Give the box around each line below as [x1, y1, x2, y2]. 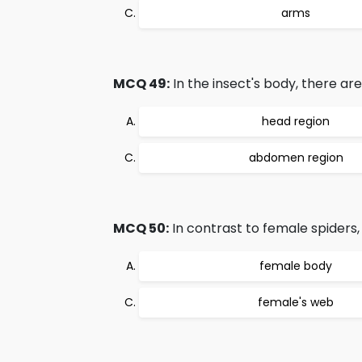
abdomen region [248, 149, 343, 166]
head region [262, 113, 330, 129]
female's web [258, 294, 334, 310]
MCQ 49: [113, 74, 170, 93]
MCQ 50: [113, 219, 169, 238]
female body [259, 258, 332, 274]
